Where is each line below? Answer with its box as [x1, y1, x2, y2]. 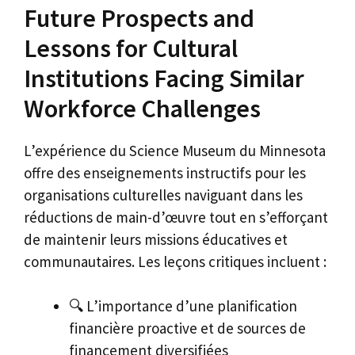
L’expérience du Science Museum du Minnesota [24, 140, 326, 160]
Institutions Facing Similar [24, 62, 304, 94]
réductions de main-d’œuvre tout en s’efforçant [24, 207, 328, 227]
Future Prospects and [24, 2, 254, 34]
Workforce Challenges [24, 92, 261, 124]
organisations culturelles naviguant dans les [24, 185, 303, 204]
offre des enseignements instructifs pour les [24, 162, 306, 182]
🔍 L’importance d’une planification [69, 296, 297, 316]
